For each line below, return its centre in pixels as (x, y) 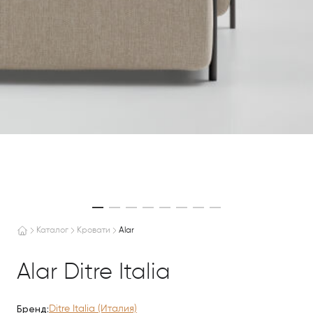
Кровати (94, 231)
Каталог (52, 231)
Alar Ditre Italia (94, 272)
